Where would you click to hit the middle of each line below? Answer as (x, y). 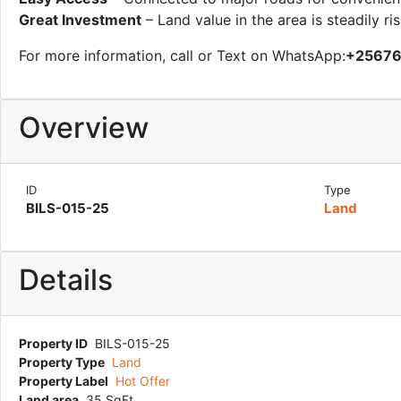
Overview (84, 128)
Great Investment (80, 20)
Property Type (62, 362)
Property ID (53, 343)
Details (66, 280)
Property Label (64, 381)
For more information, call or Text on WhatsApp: (182, 55)
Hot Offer (143, 381)
